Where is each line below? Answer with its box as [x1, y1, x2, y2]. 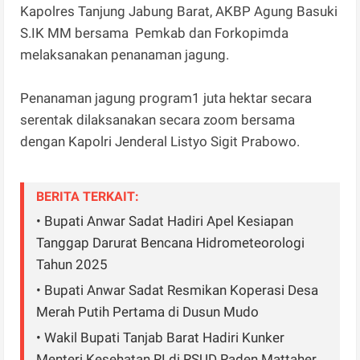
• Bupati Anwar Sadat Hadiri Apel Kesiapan [36, 212, 294, 229]
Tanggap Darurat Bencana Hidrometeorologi [36, 234, 305, 251]
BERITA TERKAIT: [36, 188, 140, 204]
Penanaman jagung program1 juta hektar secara [20, 89, 313, 106]
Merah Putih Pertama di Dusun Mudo [36, 303, 260, 320]
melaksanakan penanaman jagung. [20, 46, 230, 63]
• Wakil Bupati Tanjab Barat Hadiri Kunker [36, 329, 285, 346]
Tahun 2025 [36, 256, 108, 272]
